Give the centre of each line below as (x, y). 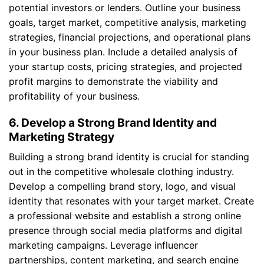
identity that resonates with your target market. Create (131, 201)
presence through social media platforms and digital (126, 231)
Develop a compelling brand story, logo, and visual (122, 187)
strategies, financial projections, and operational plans (130, 37)
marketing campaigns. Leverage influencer (103, 245)
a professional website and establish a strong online (125, 216)
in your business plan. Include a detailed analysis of (123, 52)
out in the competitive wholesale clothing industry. (121, 172)
